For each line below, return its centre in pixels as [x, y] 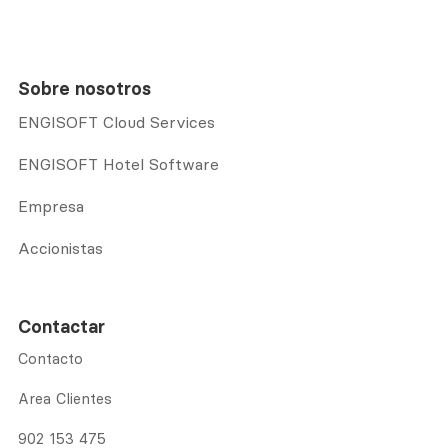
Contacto [50, 359]
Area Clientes [65, 399]
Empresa [51, 206]
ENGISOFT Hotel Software [118, 164]
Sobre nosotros [84, 89]
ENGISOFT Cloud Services [116, 122]
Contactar [61, 327]
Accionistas [60, 248]
